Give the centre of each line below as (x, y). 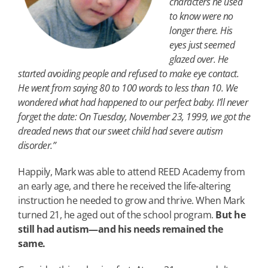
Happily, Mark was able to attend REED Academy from (131, 171)
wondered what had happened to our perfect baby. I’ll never (133, 102)
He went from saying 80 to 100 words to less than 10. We (128, 88)
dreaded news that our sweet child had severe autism (121, 131)
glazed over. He (199, 59)
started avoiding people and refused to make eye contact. (128, 73)
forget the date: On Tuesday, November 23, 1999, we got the (134, 116)
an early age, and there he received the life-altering (124, 186)
